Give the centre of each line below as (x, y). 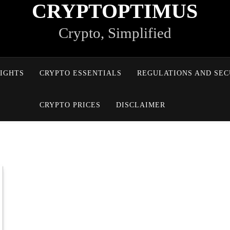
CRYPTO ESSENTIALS (81, 73)
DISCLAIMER (140, 105)
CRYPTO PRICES (70, 105)
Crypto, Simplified (115, 33)
